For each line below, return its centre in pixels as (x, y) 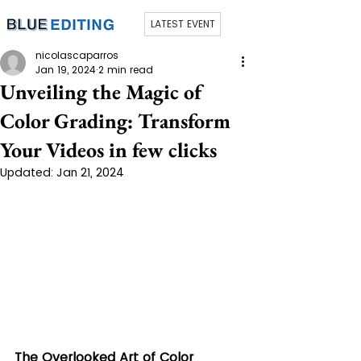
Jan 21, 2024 (90, 172)
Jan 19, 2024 (66, 70)
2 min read (126, 70)
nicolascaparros (77, 55)
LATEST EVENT (183, 24)
